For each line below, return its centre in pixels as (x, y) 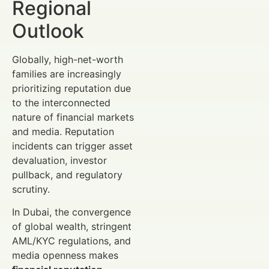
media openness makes (65, 255)
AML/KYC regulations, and (71, 241)
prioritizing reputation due (71, 88)
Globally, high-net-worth (68, 59)
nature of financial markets (73, 117)
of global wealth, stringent (72, 227)
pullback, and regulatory (67, 174)
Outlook (48, 31)
